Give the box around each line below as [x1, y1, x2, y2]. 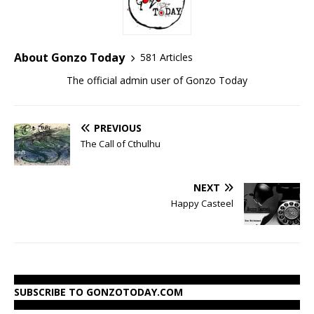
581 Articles [140, 50, 193, 64]
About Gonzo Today [14, 49, 125, 65]
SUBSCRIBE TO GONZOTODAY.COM [14, 285, 183, 299]
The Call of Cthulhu [81, 137, 161, 150]
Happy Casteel [171, 196, 233, 210]
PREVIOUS [94, 121, 142, 135]
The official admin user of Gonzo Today [67, 73, 247, 87]
